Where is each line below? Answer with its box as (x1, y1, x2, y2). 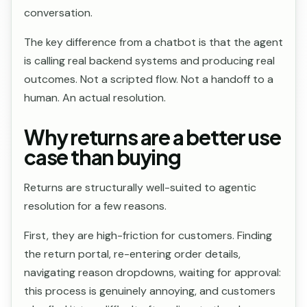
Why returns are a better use (24, 124, 281, 150)
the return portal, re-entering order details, (24, 247, 241, 261)
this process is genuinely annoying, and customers (24, 284, 275, 298)
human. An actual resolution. (24, 90, 166, 105)
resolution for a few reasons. (24, 199, 167, 213)
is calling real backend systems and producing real (24, 53, 275, 68)
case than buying (24, 144, 181, 170)
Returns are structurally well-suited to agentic (24, 180, 256, 195)
